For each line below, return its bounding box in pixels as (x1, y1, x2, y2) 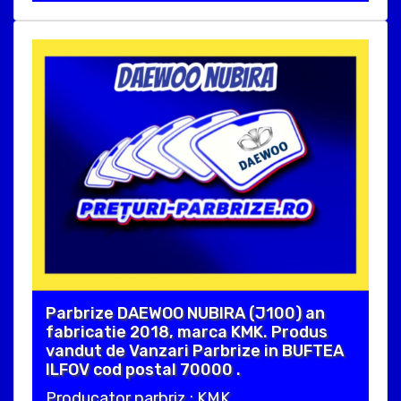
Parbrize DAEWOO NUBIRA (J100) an (46, 303, 325, 324)
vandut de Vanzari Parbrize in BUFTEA (46, 341, 344, 362)
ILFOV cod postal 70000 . (46, 360, 241, 380)
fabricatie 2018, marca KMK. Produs (46, 322, 328, 343)
